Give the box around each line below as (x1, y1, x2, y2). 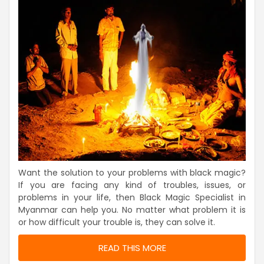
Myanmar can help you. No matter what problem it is (18, 203, 246, 216)
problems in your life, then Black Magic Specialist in (18, 191, 246, 203)
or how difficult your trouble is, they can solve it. (18, 216, 215, 228)
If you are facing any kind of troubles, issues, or (18, 179, 246, 191)
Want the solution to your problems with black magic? (18, 166, 246, 179)
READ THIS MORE (98, 241, 166, 254)
